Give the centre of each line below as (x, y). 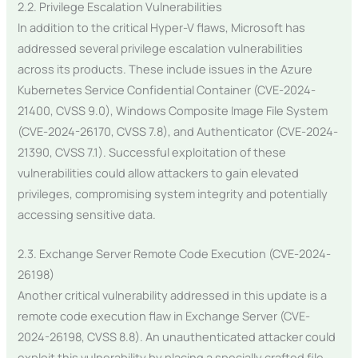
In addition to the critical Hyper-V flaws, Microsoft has (162, 27)
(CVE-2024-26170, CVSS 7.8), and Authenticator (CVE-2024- (178, 131)
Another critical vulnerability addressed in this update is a (173, 295)
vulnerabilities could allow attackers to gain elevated (159, 172)
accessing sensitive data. (87, 214)
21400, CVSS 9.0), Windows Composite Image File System (173, 110)
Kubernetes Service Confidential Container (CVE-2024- (167, 89)
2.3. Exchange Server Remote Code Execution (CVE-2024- (175, 254)
